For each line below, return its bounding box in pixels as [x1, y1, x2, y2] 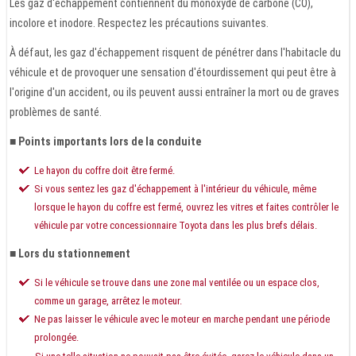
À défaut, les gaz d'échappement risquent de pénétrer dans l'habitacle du [10, 45, 341, 59]
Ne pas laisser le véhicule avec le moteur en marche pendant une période [34, 312, 330, 325]
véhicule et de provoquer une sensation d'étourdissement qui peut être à [10, 65, 336, 79]
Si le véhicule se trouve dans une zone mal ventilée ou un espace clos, [34, 276, 319, 288]
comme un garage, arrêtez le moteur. [34, 294, 182, 307]
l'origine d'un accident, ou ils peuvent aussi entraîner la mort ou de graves [10, 85, 339, 99]
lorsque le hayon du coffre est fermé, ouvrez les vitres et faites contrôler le [34, 200, 339, 213]
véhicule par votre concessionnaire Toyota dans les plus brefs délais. [34, 219, 317, 231]
